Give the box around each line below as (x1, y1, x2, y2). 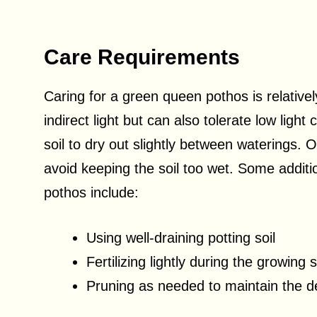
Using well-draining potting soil (86, 230, 275, 246)
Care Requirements (44, 45, 240, 69)
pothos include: (44, 185, 139, 201)
